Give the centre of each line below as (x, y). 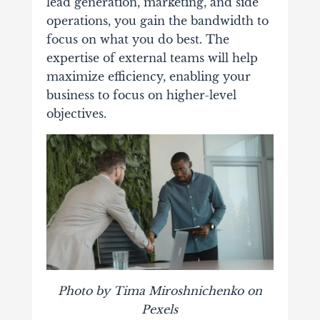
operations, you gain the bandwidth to (157, 21)
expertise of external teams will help (152, 58)
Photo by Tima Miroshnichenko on (160, 290)
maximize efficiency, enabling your (148, 76)
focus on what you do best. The (137, 39)
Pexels (160, 309)
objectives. (78, 114)
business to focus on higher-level (141, 95)
